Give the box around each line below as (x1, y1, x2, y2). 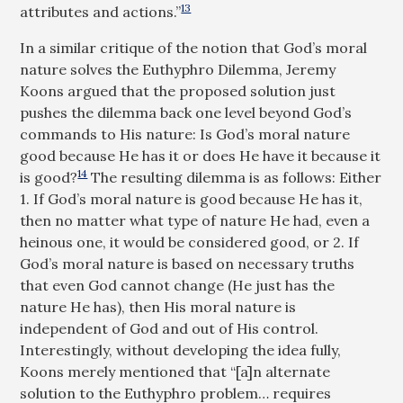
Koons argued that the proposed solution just (20, 82, 336, 100)
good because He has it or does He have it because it (20, 147, 381, 165)
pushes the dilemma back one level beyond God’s (20, 103, 353, 121)
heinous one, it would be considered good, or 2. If (20, 233, 360, 251)
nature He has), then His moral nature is (20, 298, 297, 316)
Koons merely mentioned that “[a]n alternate (20, 363, 331, 381)
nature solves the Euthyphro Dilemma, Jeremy (20, 60, 336, 78)
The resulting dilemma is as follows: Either (87, 168, 382, 186)
